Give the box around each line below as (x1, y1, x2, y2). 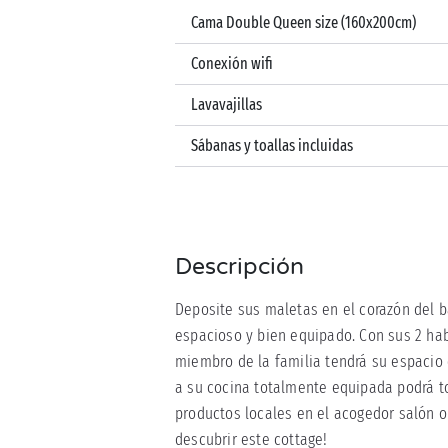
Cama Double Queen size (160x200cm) (191, 12, 416, 32)
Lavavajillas (191, 94, 262, 114)
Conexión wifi (191, 53, 273, 73)
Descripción (175, 252, 304, 281)
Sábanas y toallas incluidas (191, 135, 353, 155)
